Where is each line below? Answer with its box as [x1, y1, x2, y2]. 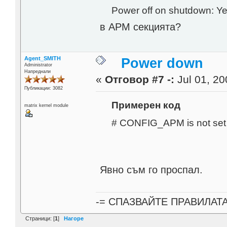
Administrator [24, 62, 52, 67]
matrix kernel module [24, 103, 68, 108]
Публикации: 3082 [24, 85, 63, 91]
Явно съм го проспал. [100, 164, 203, 175]
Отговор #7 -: [105, 73, 175, 86]
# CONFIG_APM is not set [111, 117, 226, 128]
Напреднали [24, 68, 51, 74]
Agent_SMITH [24, 55, 61, 61]
